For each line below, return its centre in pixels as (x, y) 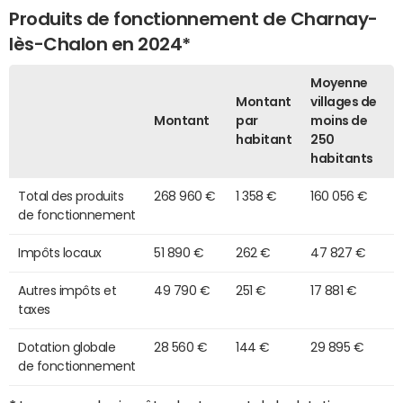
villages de (344, 101)
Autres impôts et (67, 290)
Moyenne (339, 82)
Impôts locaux (60, 252)
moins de (339, 120)
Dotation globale (67, 347)
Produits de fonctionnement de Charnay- (193, 18)
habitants (342, 158)
